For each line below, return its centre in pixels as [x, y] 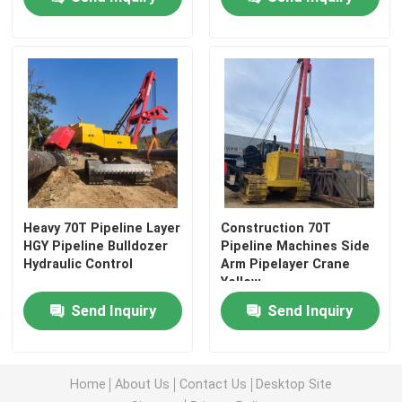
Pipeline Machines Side [295, 245]
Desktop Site [294, 385]
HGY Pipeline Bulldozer [96, 245]
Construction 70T [275, 227]
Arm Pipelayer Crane [285, 263]
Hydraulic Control [79, 263]
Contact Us [213, 385]
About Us [143, 385]
